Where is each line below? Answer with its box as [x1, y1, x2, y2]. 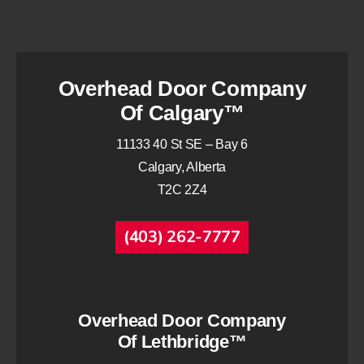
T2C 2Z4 [157, 182, 207, 197]
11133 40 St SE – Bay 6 [116, 136, 248, 151]
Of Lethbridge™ [117, 331, 247, 352]
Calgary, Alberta [137, 159, 227, 174]
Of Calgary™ [119, 101, 245, 124]
